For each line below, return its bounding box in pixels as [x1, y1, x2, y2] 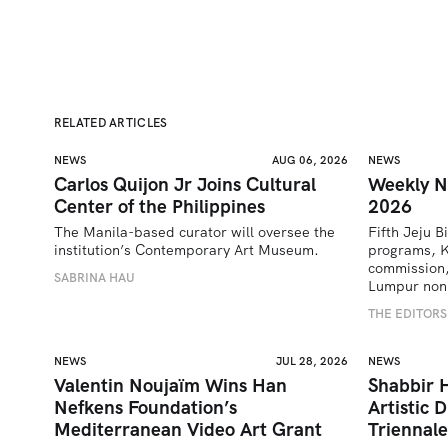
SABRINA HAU [53, 268, 135, 286]
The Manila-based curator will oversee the [53, 223, 335, 241]
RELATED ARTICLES [53, 115, 168, 131]
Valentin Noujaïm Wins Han [53, 372, 287, 398]
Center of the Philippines [53, 194, 265, 219]
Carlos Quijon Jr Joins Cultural [53, 172, 316, 197]
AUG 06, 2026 [271, 153, 348, 167]
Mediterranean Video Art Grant [53, 416, 322, 442]
